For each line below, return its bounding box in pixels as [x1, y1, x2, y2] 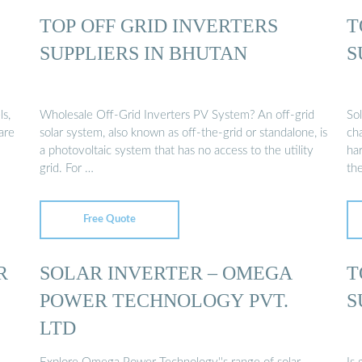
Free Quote [83, 213, 136, 225]
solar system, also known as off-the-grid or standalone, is [40, 127, 327, 140]
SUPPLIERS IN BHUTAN [40, 41, 247, 64]
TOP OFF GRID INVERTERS [40, 14, 278, 36]
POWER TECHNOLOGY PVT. [40, 288, 288, 311]
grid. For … [40, 162, 94, 175]
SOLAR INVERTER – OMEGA [40, 261, 293, 284]
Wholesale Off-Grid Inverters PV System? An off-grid [40, 109, 314, 122]
